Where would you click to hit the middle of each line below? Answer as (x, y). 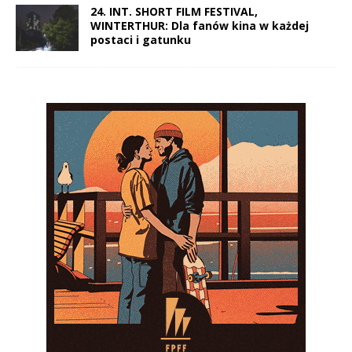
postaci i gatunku (141, 40)
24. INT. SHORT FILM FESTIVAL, (174, 12)
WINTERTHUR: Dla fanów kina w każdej (200, 26)
